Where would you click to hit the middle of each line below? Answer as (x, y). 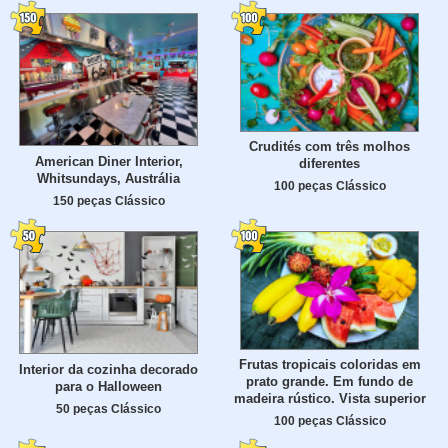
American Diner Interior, (108, 162)
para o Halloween (108, 386)
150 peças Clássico (108, 201)
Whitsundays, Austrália (108, 179)
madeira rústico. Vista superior (329, 399)
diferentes (329, 164)
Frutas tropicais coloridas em (329, 365)
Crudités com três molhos (329, 147)
